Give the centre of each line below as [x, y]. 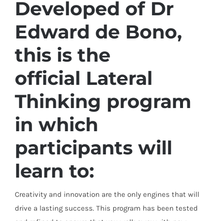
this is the [63, 55]
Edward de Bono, [98, 32]
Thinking [61, 102]
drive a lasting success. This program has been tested [106, 208]
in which [56, 125]
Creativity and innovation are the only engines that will [107, 195]
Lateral [119, 78]
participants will [93, 148]
